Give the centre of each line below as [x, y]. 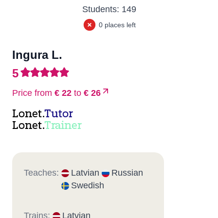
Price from [32, 93]
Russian [127, 173]
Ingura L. [37, 55]
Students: [102, 9]
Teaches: [43, 173]
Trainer [63, 126]
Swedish [88, 185]
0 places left [116, 25]
